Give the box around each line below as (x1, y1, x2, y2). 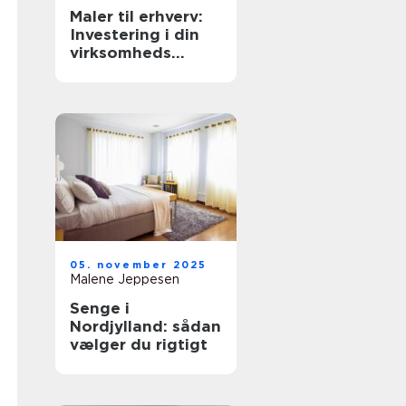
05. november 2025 (70, 258, 208, 271)
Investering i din (70, 25, 199, 43)
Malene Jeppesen (70, 272, 179, 286)
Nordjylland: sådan (70, 317, 221, 335)
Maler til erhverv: (70, 7, 203, 25)
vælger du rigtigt (70, 335, 208, 353)
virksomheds (70, 43, 171, 62)
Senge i (70, 299, 130, 317)
